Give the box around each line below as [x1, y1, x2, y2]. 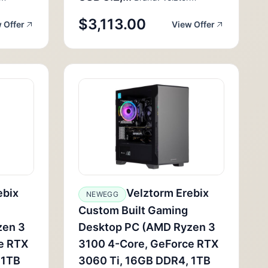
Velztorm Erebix [126, 187, 209, 199]
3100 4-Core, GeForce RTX [78, 237, 218, 250]
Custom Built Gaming [78, 204, 188, 217]
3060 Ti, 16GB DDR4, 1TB [78, 254, 211, 267]
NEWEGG [86, 190, 118, 199]
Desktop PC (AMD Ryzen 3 [78, 221, 215, 233]
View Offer [172, 19, 215, 29]
